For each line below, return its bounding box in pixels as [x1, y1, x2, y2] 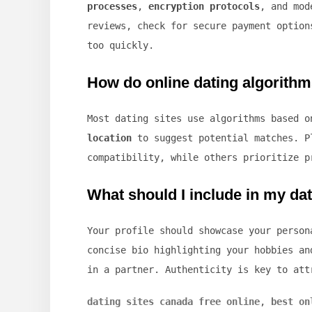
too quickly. [87, 40, 154, 52]
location [87, 132, 132, 144]
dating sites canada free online [87, 296, 260, 308]
